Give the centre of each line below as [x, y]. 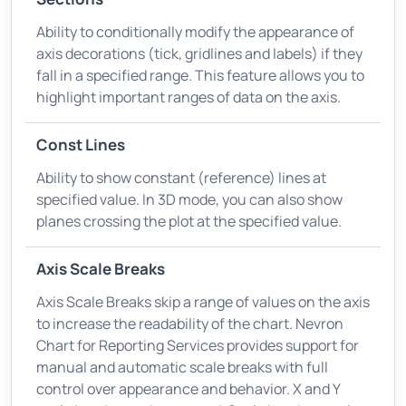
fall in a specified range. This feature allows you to [200, 75]
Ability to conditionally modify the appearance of [195, 31]
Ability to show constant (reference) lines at [181, 177]
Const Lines [81, 144]
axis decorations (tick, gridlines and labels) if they [199, 53]
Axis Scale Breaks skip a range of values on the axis [203, 301]
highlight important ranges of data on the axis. [188, 97]
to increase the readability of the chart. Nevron [190, 323]
